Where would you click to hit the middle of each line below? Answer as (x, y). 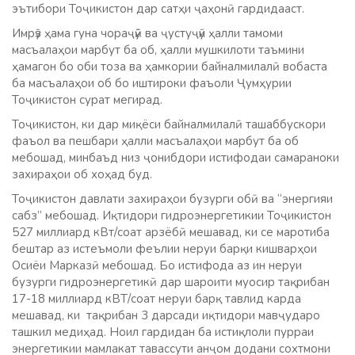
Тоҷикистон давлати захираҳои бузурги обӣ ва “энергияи (172, 198)
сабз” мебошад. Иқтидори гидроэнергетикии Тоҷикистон (172, 215)
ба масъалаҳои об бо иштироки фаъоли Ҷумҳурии (152, 83)
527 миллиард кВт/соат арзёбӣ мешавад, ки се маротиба (171, 232)
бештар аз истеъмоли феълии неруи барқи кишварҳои (164, 248)
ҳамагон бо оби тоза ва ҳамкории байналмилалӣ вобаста (170, 66)
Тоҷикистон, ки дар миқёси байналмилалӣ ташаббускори (169, 124)
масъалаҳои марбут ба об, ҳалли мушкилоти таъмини (158, 50)
